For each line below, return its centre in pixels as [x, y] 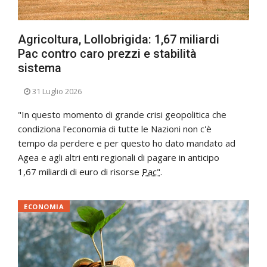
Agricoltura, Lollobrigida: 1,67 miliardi [119, 40]
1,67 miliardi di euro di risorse [80, 172]
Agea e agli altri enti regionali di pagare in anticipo [119, 158]
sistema [40, 68]
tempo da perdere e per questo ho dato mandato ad [127, 143]
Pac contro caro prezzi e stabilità [107, 54]
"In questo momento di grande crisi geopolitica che [122, 115]
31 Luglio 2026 [57, 91]
